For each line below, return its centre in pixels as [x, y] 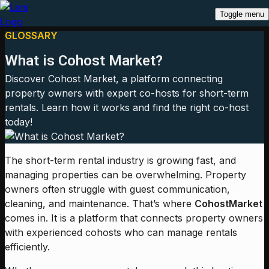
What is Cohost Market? [84, 60]
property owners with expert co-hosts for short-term [127, 93]
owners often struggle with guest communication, [117, 189]
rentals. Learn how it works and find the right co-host [127, 107]
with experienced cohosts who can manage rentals [121, 232]
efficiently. [29, 246]
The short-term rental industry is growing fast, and [120, 160]
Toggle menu [242, 14]
